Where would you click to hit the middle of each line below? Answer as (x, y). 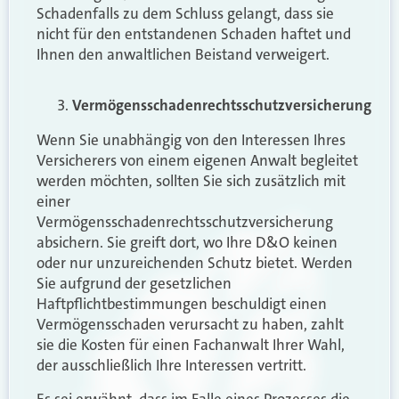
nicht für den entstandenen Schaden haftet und (194, 33)
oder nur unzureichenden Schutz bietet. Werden (195, 263)
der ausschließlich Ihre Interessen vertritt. (171, 366)
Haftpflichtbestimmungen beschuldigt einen (182, 304)
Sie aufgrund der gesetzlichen (134, 284)
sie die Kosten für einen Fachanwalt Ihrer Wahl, (191, 345)
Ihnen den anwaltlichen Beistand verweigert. (183, 54)
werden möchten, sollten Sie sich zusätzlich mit (191, 181)
